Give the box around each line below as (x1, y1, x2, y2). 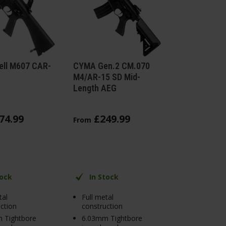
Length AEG (73, 82, 117, 93)
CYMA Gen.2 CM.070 (73, 60, 150, 71)
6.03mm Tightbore (82, 213, 142, 223)
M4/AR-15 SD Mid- (73, 71, 140, 82)
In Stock (89, 172, 119, 182)
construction (82, 201, 123, 211)
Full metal (82, 192, 114, 202)
